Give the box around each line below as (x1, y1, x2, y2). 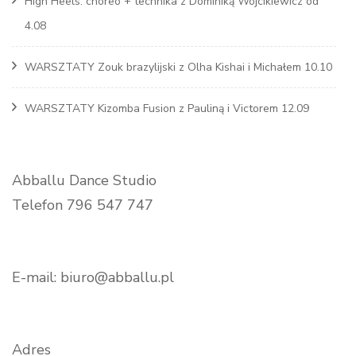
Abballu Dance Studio (12, 170, 157, 190)
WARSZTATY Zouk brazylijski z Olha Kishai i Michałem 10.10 (25, 59, 332, 75)
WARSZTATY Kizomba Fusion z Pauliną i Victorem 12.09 (25, 100, 309, 116)
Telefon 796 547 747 (12, 195, 153, 215)
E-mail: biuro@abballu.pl (12, 267, 174, 287)
